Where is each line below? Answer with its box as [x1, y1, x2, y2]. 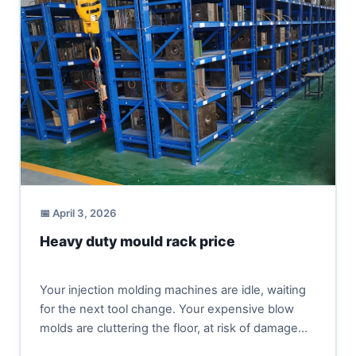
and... [39, 339, 70, 354]
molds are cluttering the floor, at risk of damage [39, 320, 298, 335]
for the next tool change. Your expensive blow [39, 301, 294, 316]
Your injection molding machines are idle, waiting [39, 282, 306, 297]
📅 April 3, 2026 [39, 207, 117, 220]
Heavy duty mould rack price [39, 233, 235, 250]
